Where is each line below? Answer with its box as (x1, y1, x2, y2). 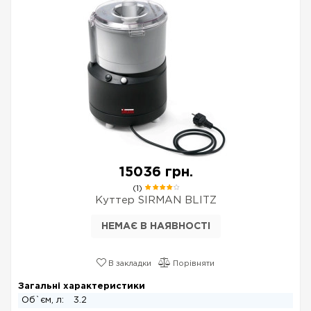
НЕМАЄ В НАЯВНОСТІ (101, 222, 210, 230)
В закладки (106, 260, 151, 267)
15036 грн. (118, 166, 193, 178)
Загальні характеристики (18, 283, 145, 290)
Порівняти (171, 260, 215, 267)
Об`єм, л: (22, 296, 67, 304)
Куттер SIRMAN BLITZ (94, 196, 217, 205)
